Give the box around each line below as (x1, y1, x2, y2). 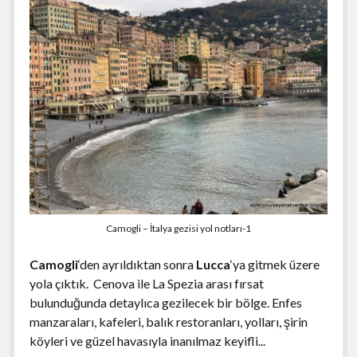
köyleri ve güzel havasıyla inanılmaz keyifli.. (29, 332, 263, 348)
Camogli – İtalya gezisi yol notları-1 (106, 222, 251, 234)
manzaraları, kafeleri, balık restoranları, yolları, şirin (29, 313, 308, 329)
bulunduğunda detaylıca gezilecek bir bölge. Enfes (29, 294, 302, 310)
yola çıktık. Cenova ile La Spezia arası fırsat (29, 275, 264, 291)
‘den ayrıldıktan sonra (77, 256, 196, 272)
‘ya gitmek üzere (229, 256, 320, 272)
